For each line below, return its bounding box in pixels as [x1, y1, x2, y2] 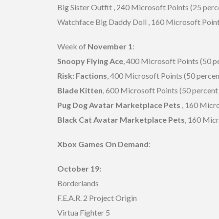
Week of [57, 41, 86, 51]
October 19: [57, 163, 101, 173]
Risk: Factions [57, 70, 107, 80]
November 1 [86, 41, 132, 51]
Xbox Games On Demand [57, 139, 149, 149]
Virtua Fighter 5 [57, 207, 110, 217]
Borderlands [57, 178, 99, 188]
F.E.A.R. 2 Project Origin [57, 193, 137, 202]
